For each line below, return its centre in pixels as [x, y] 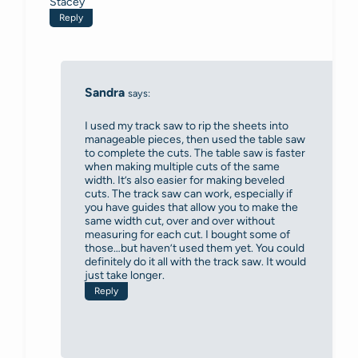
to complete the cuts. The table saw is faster [195, 153]
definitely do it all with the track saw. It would [195, 262]
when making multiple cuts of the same [182, 167]
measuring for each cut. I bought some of [187, 235]
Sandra [105, 92]
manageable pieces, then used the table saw [195, 140]
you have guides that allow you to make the [191, 208]
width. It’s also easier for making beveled [185, 181]
